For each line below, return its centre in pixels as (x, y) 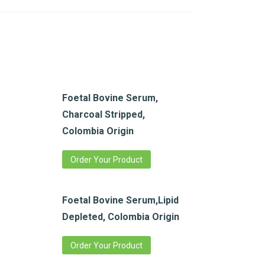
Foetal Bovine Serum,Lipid (120, 201)
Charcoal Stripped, (104, 115)
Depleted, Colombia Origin (121, 217)
